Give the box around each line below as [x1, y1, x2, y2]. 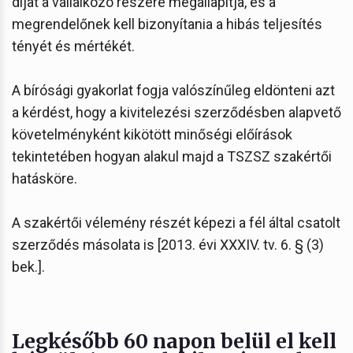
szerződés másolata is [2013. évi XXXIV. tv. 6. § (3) [12, 236, 324, 253]
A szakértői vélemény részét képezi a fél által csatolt [12, 214, 340, 231]
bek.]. [12, 258, 45, 275]
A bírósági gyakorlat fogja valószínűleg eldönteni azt [12, 81, 335, 98]
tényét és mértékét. [12, 37, 135, 54]
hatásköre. [12, 169, 77, 187]
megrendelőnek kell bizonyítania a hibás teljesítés [12, 15, 322, 32]
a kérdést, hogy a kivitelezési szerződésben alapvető [12, 103, 341, 121]
